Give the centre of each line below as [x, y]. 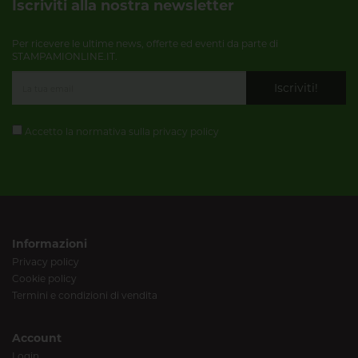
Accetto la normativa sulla [88, 131]
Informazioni [50, 243]
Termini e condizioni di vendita [85, 295]
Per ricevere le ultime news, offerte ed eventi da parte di [145, 43]
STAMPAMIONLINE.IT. [65, 56]
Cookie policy [44, 278]
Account [37, 338]
